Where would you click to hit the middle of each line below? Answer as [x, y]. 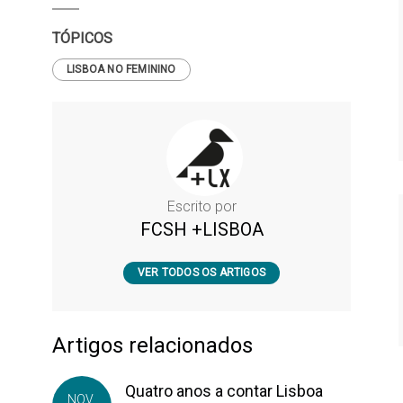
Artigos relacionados [152, 345]
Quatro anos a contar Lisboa [224, 391]
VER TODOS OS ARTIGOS [201, 273]
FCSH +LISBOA [201, 229]
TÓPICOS [82, 38]
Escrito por [201, 206]
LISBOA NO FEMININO [121, 69]
